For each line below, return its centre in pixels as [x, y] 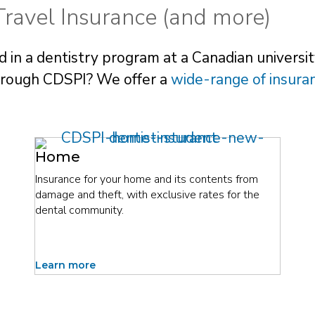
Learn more [65, 265]
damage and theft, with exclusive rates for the [147, 194]
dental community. [81, 210]
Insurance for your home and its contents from [146, 179]
